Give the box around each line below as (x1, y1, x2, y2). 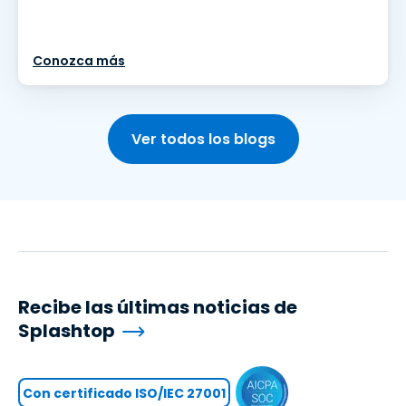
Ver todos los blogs (130, 129, 275, 150)
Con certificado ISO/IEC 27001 (23, 383, 226, 402)
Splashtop (18, 318, 115, 343)
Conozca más (33, 52, 125, 70)
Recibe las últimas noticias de (18, 295, 297, 320)
